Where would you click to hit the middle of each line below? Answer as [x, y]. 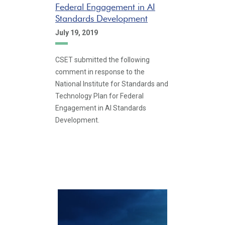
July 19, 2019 [77, 32]
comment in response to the [100, 72]
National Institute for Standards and [112, 84]
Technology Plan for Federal [99, 96]
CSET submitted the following [102, 60]
